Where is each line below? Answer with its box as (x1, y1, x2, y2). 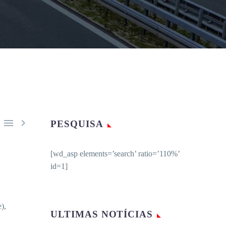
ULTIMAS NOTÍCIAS (50, 209, 153, 219)
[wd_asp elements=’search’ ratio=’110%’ (50, 149, 180, 158)
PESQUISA (50, 119, 103, 129)
